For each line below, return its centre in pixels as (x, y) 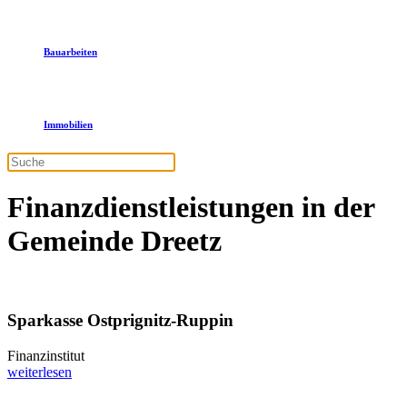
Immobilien (68, 124)
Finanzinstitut (46, 356)
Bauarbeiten (70, 51)
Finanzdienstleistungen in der (191, 208)
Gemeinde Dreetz (114, 241)
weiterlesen (40, 372)
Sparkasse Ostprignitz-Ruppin (120, 321)
